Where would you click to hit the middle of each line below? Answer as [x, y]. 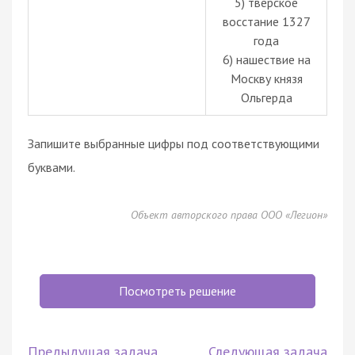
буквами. [52, 167]
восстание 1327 [266, 21]
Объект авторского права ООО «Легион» [229, 214]
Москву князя [266, 78]
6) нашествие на [266, 59]
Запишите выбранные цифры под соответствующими [174, 143]
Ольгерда [266, 97]
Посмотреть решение [177, 290]
